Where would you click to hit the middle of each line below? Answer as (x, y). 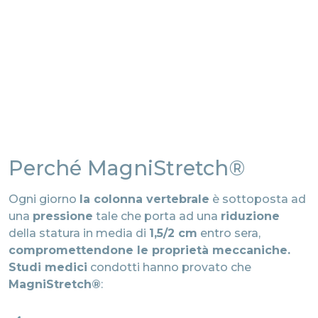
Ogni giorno (44, 199)
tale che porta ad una (157, 216)
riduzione (250, 216)
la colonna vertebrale (144, 199)
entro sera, (229, 233)
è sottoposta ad (258, 199)
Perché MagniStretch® (127, 168)
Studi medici (48, 267)
